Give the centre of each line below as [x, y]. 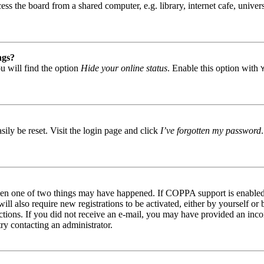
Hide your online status [124, 68]
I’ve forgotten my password [211, 130]
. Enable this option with [214, 68]
